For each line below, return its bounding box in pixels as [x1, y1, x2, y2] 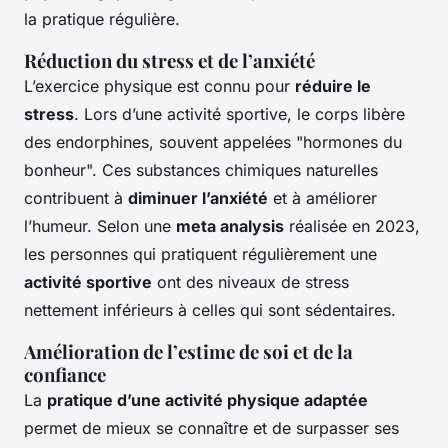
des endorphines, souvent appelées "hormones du [24, 132, 402, 153]
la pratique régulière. [24, 9, 180, 30]
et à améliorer [268, 188, 377, 209]
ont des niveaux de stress [152, 272, 349, 293]
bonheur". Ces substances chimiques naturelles [24, 160, 378, 181]
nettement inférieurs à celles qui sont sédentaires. [24, 300, 396, 321]
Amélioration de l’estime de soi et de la [24, 339, 353, 365]
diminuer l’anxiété [128, 188, 268, 209]
